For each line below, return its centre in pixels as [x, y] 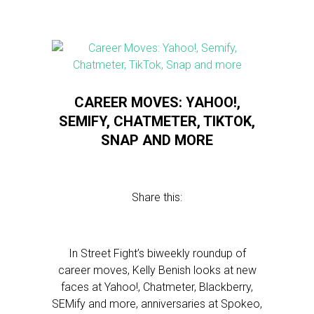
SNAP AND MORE [157, 140]
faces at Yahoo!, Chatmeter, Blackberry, [157, 287]
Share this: [157, 197]
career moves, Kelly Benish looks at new [157, 270]
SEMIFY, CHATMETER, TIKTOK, [157, 121]
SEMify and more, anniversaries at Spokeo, [157, 304]
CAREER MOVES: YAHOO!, [157, 102]
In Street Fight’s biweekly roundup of [157, 253]
